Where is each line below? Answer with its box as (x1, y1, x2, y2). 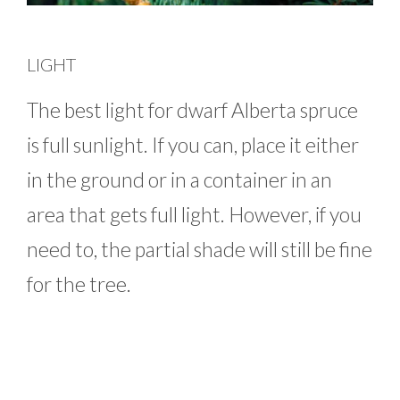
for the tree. (27, 271, 131, 297)
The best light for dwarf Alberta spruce (27, 97, 358, 123)
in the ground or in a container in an (27, 167, 332, 193)
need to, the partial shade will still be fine (27, 237, 372, 262)
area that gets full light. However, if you (27, 202, 362, 228)
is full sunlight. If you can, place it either (27, 132, 359, 158)
